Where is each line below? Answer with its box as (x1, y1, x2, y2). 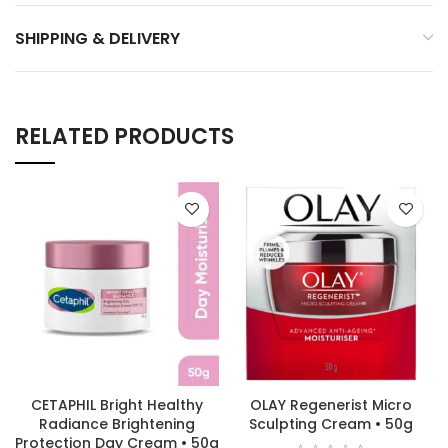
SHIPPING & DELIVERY (15, 26, 180, 50)
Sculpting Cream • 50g (249, 413, 413, 434)
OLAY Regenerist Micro (250, 394, 412, 415)
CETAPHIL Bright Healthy (31, 394, 203, 415)
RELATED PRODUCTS (15, 120, 234, 152)
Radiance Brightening (39, 413, 195, 434)
